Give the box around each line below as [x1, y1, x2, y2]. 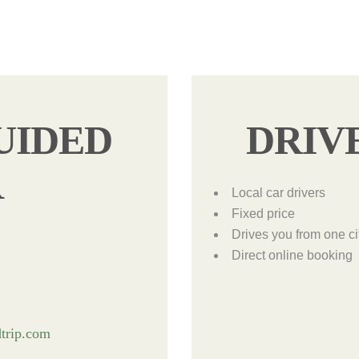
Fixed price [231, 206, 295, 220]
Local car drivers [231, 185, 325, 200]
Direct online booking [231, 248, 353, 262]
